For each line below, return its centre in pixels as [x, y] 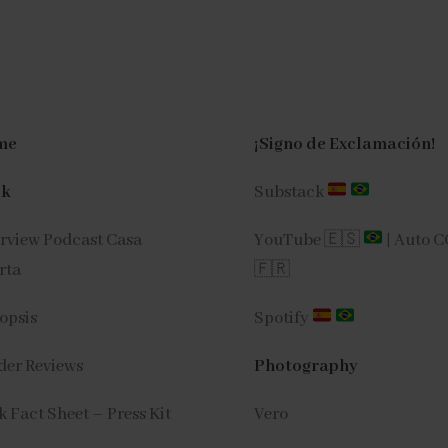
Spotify [282, 318]
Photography [305, 366]
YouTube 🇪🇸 [308, 240]
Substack [288, 192]
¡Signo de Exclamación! [344, 144]
